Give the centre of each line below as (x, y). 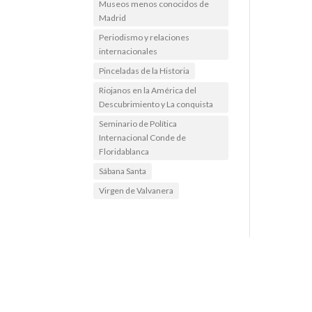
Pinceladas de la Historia (145, 70)
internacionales (128, 51)
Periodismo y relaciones (145, 37)
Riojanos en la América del (148, 90)
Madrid (113, 17)
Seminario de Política (138, 123)
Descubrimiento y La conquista (156, 104)
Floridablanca (124, 151)
